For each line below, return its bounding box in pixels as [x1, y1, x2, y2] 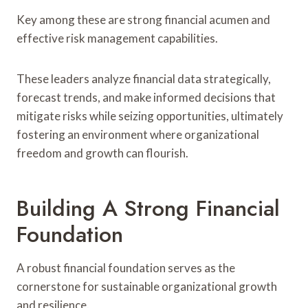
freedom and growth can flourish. [16, 145, 188, 160]
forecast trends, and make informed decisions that [16, 89, 276, 104]
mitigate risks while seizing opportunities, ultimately [16, 108, 283, 123]
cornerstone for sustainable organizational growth [16, 278, 277, 294]
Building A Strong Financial [16, 192, 280, 224]
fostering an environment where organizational [16, 126, 259, 142]
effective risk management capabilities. [16, 30, 218, 45]
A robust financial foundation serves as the [16, 260, 235, 275]
